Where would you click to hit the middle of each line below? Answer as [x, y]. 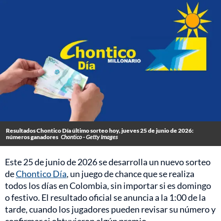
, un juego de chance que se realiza [130, 174]
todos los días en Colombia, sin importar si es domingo [108, 186]
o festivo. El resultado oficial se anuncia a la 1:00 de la [105, 198]
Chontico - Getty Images [89, 137]
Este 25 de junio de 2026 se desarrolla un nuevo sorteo [108, 162]
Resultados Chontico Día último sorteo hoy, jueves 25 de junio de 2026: [100, 131]
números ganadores [32, 137]
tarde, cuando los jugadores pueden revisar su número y [110, 209]
